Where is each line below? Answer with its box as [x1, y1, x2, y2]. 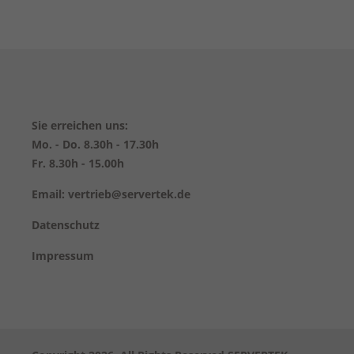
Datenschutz [32, 217, 100, 233]
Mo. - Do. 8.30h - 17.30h [32, 137, 159, 153]
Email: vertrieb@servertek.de [32, 186, 190, 202]
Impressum [32, 248, 94, 264]
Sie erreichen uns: [32, 118, 128, 134]
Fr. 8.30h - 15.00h [32, 156, 124, 171]
